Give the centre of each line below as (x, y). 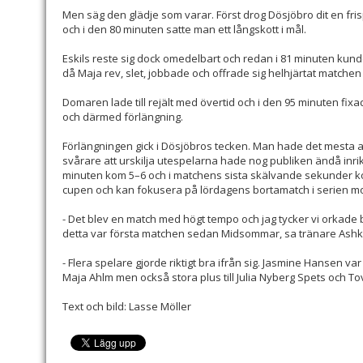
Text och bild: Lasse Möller (127, 307)
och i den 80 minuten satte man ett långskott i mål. (184, 30)
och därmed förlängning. (123, 117)
